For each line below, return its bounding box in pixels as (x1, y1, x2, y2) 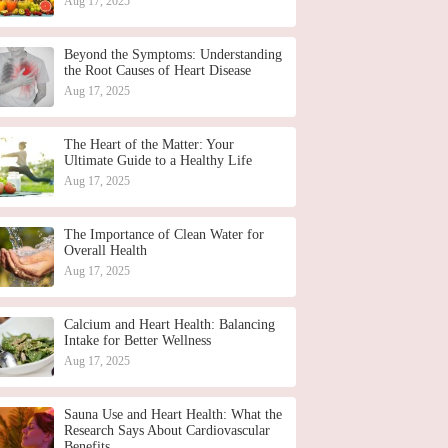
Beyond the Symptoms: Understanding (64, 47, 282, 62)
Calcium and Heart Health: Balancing (64, 317, 275, 332)
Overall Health (64, 243, 147, 258)
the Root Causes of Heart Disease (64, 63, 251, 78)
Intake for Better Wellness (64, 333, 211, 348)
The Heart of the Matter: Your (64, 137, 234, 152)
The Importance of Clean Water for (64, 227, 264, 242)
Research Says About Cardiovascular (64, 423, 270, 438)
